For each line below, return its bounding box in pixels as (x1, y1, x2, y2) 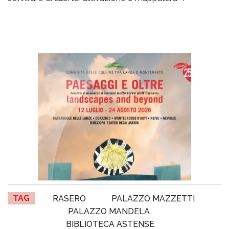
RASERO (53, 193, 86, 203)
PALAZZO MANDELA (67, 206, 150, 216)
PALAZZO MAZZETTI (111, 193, 195, 203)
